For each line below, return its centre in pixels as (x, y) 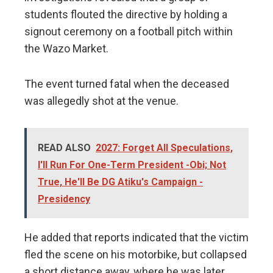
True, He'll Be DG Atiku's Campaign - (120, 182)
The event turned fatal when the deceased (127, 83)
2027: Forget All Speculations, (164, 147)
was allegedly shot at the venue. (101, 101)
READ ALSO (64, 147)
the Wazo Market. (66, 48)
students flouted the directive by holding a (126, 14)
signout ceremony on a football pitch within (129, 31)
